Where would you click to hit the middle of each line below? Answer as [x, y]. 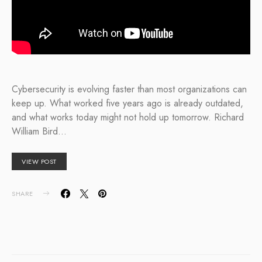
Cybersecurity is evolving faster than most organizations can [129, 89]
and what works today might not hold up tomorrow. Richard [128, 117]
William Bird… [39, 131]
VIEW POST [39, 161]
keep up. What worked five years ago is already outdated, [127, 103]
